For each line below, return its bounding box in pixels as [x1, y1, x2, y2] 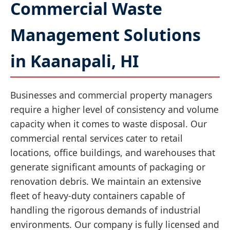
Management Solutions [10, 23, 201, 46]
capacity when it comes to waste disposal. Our [10, 117, 207, 130]
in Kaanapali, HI [10, 49, 139, 72]
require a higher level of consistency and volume [10, 103, 219, 116]
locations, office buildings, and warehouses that [10, 146, 215, 159]
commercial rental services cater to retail [10, 131, 183, 144]
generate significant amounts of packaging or [10, 160, 205, 173]
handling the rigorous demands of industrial [10, 203, 201, 216]
